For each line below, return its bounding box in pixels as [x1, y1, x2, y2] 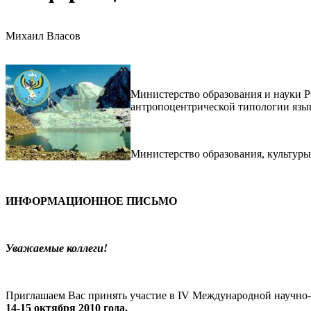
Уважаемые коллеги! [6, 242, 108, 254]
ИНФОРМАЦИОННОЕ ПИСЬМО [6, 194, 177, 207]
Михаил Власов [6, 29, 81, 42]
